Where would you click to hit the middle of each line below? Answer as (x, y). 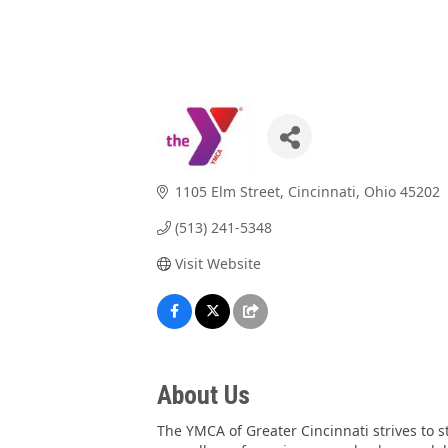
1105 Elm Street (227, 191)
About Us (203, 394)
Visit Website (217, 263)
